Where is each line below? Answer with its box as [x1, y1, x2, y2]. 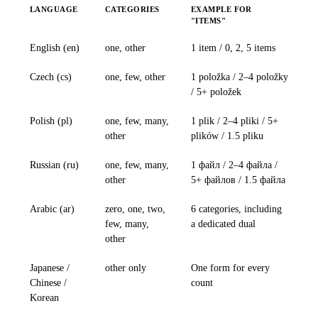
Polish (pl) [30, 116, 72, 127]
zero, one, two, [105, 204, 165, 215]
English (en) [30, 43, 79, 54]
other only [105, 263, 146, 274]
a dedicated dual [191, 219, 256, 230]
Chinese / [30, 278, 67, 289]
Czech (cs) [30, 72, 72, 83]
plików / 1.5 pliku [191, 131, 263, 142]
